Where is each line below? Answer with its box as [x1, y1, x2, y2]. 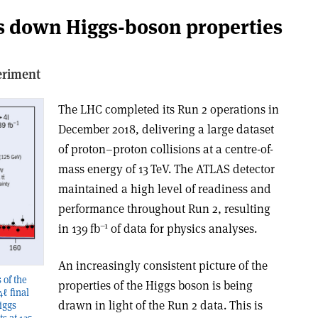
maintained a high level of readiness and [57, 181, 271, 197]
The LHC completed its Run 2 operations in [57, 102, 279, 117]
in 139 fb [57, 221, 100, 236]
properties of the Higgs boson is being [57, 278, 253, 293]
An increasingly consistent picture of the [57, 258, 268, 273]
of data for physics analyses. [107, 221, 257, 236]
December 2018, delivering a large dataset [57, 121, 274, 137]
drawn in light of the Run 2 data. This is [57, 297, 263, 313]
